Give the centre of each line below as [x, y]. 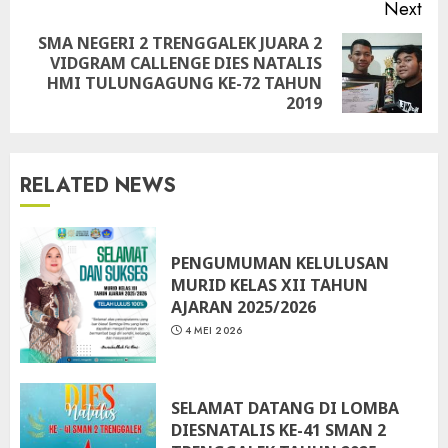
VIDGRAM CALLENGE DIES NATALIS [186, 63]
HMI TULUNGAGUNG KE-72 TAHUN [184, 83]
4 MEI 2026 [213, 330]
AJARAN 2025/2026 [243, 306]
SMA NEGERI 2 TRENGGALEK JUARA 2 [180, 43]
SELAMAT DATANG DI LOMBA [285, 407]
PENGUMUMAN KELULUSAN [280, 262]
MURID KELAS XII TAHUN [269, 284]
